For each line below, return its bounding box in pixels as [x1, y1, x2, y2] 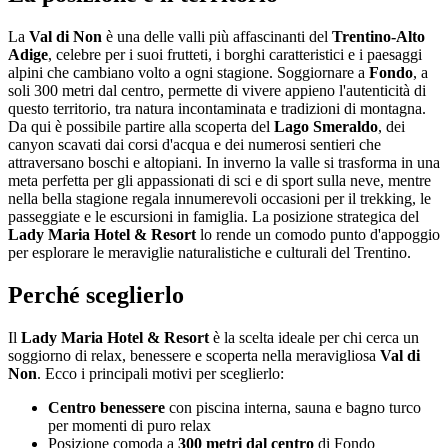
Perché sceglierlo [8, 281, 184, 308]
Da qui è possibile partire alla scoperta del [8, 117, 274, 135]
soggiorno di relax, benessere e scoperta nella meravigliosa [8, 346, 380, 364]
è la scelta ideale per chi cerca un [209, 328, 419, 346]
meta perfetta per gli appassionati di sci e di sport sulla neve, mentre [8, 171, 431, 189]
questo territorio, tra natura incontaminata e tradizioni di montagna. [8, 99, 426, 117]
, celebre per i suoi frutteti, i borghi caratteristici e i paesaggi [48, 45, 422, 63]
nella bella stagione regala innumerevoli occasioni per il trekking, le [8, 189, 431, 207]
